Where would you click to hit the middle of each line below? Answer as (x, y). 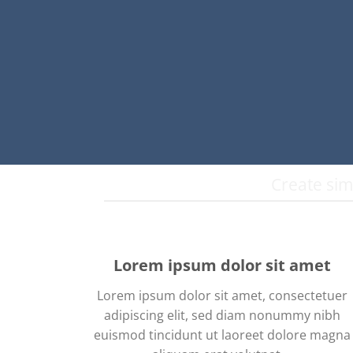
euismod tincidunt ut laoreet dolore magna (222, 335)
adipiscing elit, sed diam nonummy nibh (222, 315)
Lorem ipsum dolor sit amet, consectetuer (222, 295)
